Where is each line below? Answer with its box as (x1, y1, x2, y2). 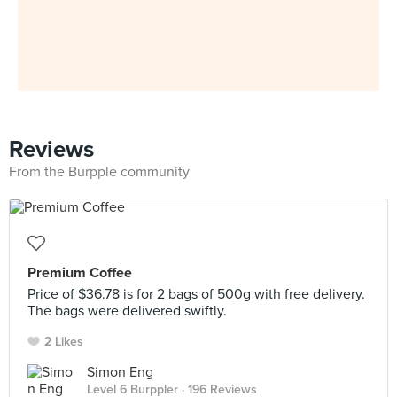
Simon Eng (87, 363, 153, 381)
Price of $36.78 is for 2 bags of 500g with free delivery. (27, 285, 365, 303)
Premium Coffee (27, 264, 132, 282)
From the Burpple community (9, 163, 190, 181)
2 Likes (44, 334, 83, 349)
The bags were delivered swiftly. (27, 302, 227, 320)
